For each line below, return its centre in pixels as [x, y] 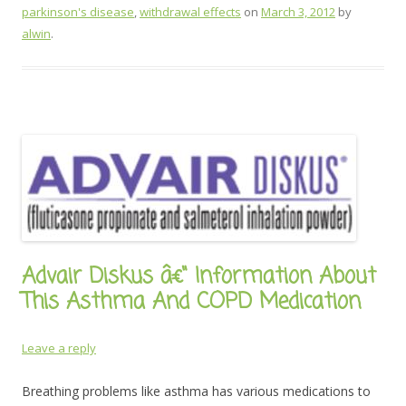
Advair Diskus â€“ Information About [199, 277]
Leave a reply [59, 348]
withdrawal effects [190, 12]
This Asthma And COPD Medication [191, 302]
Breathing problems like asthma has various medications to [196, 391]
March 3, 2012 [298, 12]
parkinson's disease [78, 12]
